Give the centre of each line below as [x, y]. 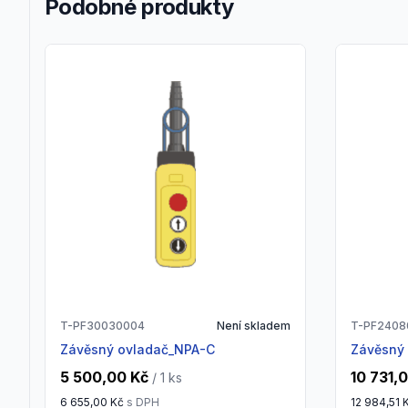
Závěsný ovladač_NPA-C [142, 350]
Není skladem [254, 326]
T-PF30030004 [102, 326]
